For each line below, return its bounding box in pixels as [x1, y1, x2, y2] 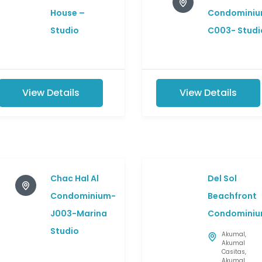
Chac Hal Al [50, 173, 99, 185]
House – [50, 7, 85, 19]
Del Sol [207, 173, 237, 185]
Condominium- [50, 190, 116, 202]
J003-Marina [50, 208, 107, 220]
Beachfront [207, 190, 257, 202]
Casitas [221, 247, 245, 257]
